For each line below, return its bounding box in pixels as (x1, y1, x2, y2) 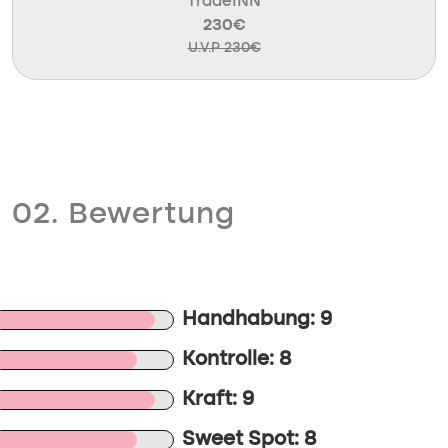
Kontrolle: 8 (182, 350, 292, 370)
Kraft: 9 (182, 390, 255, 410)
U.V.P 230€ (187, 41, 261, 55)
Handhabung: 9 (182, 310, 333, 330)
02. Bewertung (12, 200, 235, 230)
